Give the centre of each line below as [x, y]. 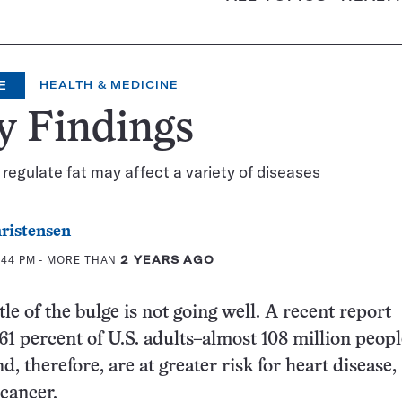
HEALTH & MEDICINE [109, 85]
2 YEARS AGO [168, 260]
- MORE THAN [78, 260]
